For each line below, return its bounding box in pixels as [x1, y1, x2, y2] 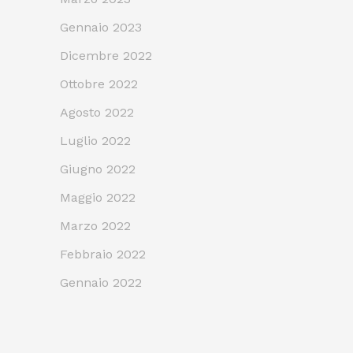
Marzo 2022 [60, 217, 131, 233]
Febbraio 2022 [60, 246, 146, 262]
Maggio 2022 [60, 189, 136, 205]
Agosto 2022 [60, 104, 134, 120]
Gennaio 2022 [60, 274, 142, 290]
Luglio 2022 [60, 132, 131, 148]
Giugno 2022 [60, 161, 136, 176]
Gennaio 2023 [60, 19, 142, 35]
